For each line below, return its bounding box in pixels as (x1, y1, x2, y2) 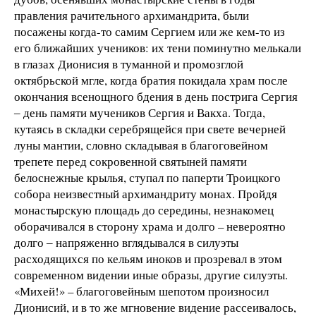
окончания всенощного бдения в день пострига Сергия (14, 88, 298, 105)
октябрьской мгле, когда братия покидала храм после (14, 72, 288, 89)
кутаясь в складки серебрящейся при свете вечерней (14, 121, 286, 138)
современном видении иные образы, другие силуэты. (14, 267, 288, 284)
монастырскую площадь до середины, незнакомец (14, 202, 274, 219)
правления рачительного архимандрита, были (14, 7, 249, 24)
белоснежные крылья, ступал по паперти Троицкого (14, 169, 281, 186)
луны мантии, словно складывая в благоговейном (14, 137, 268, 154)
